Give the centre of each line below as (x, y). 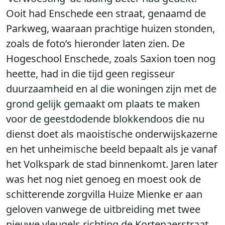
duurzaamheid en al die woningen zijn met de (111, 89)
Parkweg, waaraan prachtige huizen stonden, (110, 28)
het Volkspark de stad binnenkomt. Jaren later (112, 164)
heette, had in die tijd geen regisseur (90, 74)
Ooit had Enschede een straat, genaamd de (106, 13)
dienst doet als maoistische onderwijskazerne (112, 134)
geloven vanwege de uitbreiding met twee (103, 209)
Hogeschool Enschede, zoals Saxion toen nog (111, 59)
